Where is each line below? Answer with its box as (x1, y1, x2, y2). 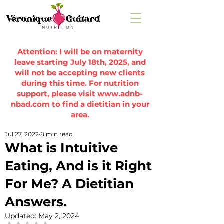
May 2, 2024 (38, 211, 79, 220)
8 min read (40, 130, 73, 138)
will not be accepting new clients (15, 68, 145, 77)
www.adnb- (97, 89, 143, 98)
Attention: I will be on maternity (17, 47, 143, 56)
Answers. (5, 194, 67, 210)
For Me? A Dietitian (5, 176, 134, 192)
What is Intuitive (5, 140, 118, 156)
